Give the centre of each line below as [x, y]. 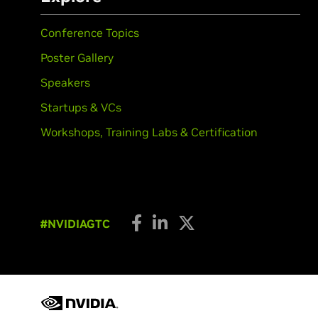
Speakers [65, 82]
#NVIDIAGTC [75, 224]
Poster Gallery [77, 57]
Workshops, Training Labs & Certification [149, 132]
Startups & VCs [81, 107]
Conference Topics [90, 33]
